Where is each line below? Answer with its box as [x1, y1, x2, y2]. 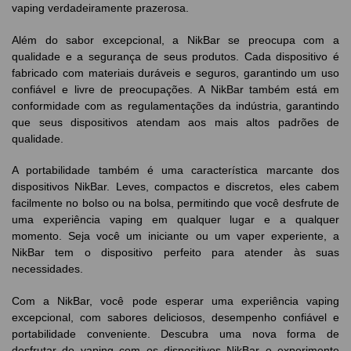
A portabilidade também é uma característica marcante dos [12, 164, 339, 177]
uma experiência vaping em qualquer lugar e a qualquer [12, 213, 339, 226]
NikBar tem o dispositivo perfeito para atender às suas [12, 246, 339, 259]
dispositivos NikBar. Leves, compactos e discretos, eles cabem [12, 180, 339, 194]
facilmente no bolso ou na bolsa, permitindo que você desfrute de [12, 197, 339, 210]
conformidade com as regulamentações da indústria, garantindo [12, 99, 339, 112]
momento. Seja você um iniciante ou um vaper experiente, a [12, 230, 339, 243]
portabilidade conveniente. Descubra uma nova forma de [12, 327, 339, 341]
